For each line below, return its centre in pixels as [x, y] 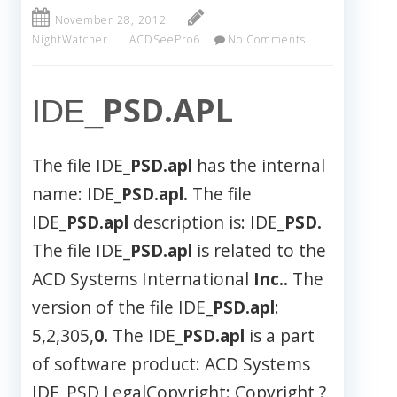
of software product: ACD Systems [171, 364]
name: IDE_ [77, 194]
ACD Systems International [143, 279]
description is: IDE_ [206, 222]
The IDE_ [145, 336]
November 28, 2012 [111, 20]
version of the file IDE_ [122, 307]
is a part [280, 336]
